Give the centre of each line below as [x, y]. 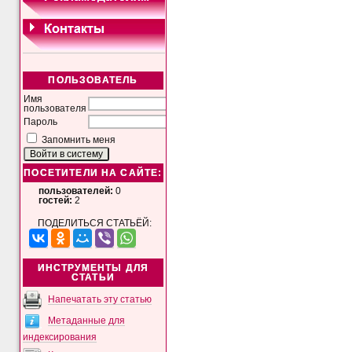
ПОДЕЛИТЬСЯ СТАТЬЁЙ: [94, 224]
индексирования [60, 337]
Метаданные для [87, 320]
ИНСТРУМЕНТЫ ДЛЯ [93, 268]
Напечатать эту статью [100, 299]
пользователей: [76, 191]
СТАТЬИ [93, 278]
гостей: [56, 200]
